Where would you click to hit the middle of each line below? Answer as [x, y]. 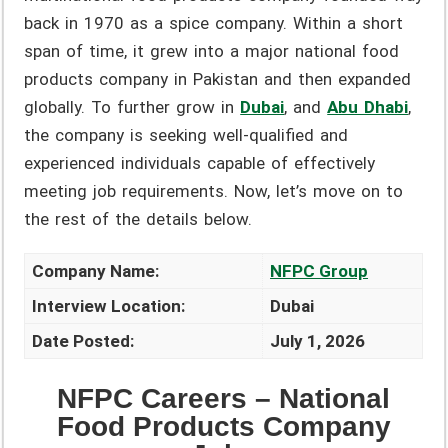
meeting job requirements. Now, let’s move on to [214, 191]
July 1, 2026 [318, 341]
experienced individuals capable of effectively [200, 163]
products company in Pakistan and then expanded [218, 79]
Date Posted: [83, 341]
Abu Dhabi [368, 107]
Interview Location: [109, 306]
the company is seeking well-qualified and [186, 135]
